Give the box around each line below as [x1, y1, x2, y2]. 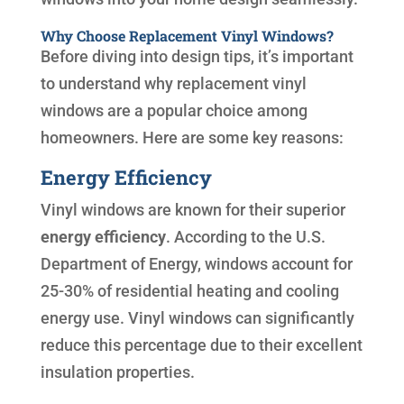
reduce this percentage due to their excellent [40, 335, 363, 355]
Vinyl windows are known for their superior [40, 200, 345, 220]
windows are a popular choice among [40, 101, 308, 121]
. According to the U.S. [165, 227, 326, 247]
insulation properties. [40, 363, 195, 382]
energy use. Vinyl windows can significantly [40, 308, 354, 328]
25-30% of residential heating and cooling [40, 281, 339, 301]
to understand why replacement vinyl [40, 74, 307, 94]
